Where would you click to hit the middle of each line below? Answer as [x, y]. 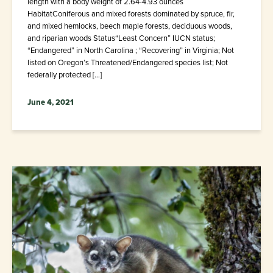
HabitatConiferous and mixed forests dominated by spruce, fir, [131, 14]
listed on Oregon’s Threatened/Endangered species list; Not [128, 63]
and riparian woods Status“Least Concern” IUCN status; [121, 38]
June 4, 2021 [51, 102]
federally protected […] [65, 75]
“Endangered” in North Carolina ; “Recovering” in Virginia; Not [131, 51]
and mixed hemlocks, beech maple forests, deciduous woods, [130, 26]
